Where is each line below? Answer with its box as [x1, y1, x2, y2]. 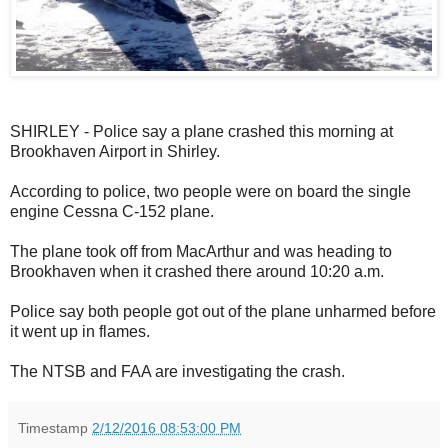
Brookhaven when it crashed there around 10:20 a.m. [10, 262, 384, 280]
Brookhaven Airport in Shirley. [10, 142, 220, 160]
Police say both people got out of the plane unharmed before [10, 302, 436, 320]
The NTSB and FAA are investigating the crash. [10, 362, 345, 380]
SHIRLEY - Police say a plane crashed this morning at [10, 122, 393, 140]
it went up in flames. [10, 322, 150, 340]
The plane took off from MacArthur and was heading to [10, 242, 392, 260]
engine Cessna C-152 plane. [10, 202, 214, 220]
